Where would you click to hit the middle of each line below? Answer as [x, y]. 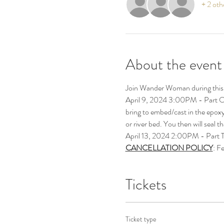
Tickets [146, 185]
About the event [173, 65]
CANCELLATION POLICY [169, 148]
